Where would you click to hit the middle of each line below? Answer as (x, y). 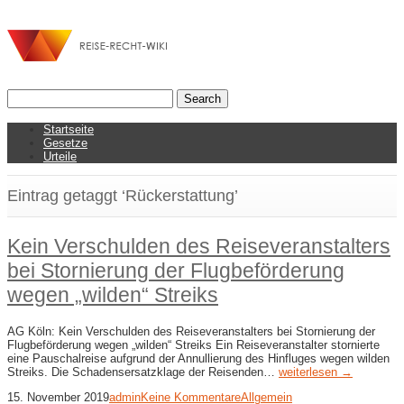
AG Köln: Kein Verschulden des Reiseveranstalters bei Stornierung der (191, 332)
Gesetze (65, 143)
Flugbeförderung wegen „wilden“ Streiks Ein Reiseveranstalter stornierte (193, 345)
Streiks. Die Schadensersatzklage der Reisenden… (143, 372)
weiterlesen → (316, 372)
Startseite (69, 129)
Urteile (60, 156)
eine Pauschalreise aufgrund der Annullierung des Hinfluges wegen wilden (198, 359)
